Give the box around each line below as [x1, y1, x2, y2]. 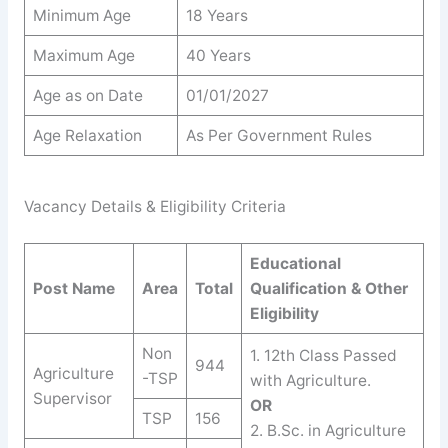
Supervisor [32, 388, 112, 408]
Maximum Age [32, 45, 135, 65]
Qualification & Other [249, 278, 408, 298]
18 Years [185, 5, 248, 25]
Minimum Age [32, 5, 131, 25]
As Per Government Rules [185, 125, 372, 145]
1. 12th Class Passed [249, 345, 397, 365]
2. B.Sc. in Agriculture [249, 420, 406, 440]
